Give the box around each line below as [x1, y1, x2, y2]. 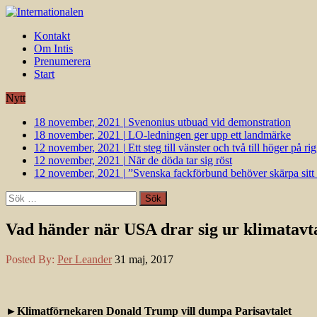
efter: [5, 203, 28, 215]
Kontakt [34, 30, 70, 42]
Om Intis [34, 42, 73, 54]
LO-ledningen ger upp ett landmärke [128, 129, 291, 141]
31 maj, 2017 [115, 253, 173, 265]
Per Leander [57, 253, 112, 265]
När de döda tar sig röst [128, 154, 232, 166]
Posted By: [6, 253, 57, 265]
